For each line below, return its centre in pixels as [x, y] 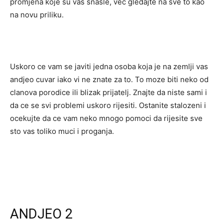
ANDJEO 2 [41, 214]
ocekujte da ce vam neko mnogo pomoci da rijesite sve [106, 118]
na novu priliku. [37, 15]
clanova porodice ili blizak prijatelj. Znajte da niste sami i [109, 92]
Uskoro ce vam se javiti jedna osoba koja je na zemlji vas [109, 66]
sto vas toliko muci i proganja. [62, 131]
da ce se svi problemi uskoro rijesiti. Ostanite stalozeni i [108, 105]
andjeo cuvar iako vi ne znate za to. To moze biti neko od [109, 79]
